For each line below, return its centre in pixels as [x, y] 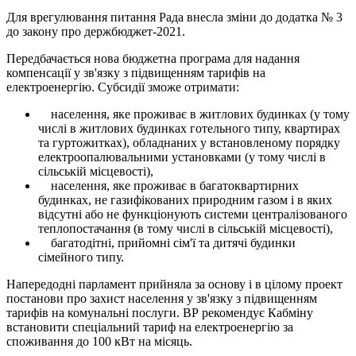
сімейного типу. [81, 257]
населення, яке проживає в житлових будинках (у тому [194, 114]
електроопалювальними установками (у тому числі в [182, 157]
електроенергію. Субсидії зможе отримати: [123, 87]
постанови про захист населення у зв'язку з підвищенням [162, 298]
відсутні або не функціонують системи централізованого [193, 214]
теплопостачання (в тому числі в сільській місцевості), [186, 228]
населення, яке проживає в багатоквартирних [168, 185]
